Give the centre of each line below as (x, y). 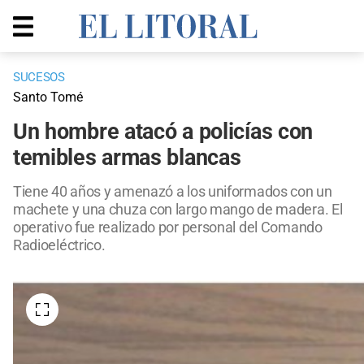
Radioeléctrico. (59, 245)
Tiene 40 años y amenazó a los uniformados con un (173, 192)
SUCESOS (39, 78)
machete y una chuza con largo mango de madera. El (178, 210)
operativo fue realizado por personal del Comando (168, 227)
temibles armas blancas (127, 158)
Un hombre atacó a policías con (163, 132)
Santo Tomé (48, 97)
